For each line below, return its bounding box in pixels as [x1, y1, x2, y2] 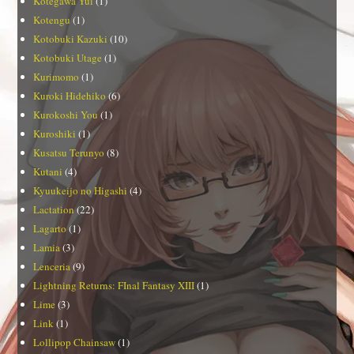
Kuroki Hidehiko [33, 88, 107, 104]
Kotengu [33, 13, 71, 28]
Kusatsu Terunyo [33, 145, 105, 160]
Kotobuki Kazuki [33, 32, 108, 47]
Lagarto [33, 221, 67, 236]
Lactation [33, 202, 75, 217]
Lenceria [33, 259, 71, 274]
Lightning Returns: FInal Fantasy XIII [33, 278, 195, 293]
